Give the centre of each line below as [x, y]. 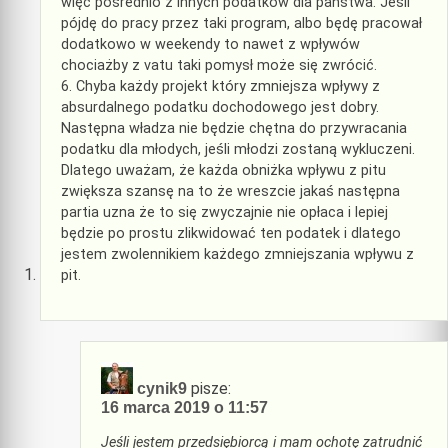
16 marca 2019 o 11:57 [184, 408]
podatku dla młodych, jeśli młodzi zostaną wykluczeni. [238, 149]
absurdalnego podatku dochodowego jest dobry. [220, 107]
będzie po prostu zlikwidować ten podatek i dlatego [231, 233]
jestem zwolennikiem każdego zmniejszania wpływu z [237, 254]
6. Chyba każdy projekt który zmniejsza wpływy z [220, 86]
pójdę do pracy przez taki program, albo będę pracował [241, 23]
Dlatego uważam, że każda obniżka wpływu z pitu [223, 170]
